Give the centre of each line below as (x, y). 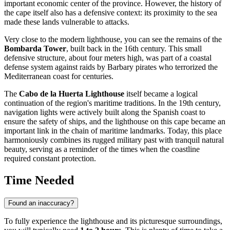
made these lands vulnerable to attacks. (67, 22)
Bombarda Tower (35, 49)
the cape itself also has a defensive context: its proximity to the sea (111, 13)
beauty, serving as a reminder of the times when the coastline (102, 149)
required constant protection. (50, 159)
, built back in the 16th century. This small (134, 49)
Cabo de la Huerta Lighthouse (72, 94)
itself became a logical (161, 94)
